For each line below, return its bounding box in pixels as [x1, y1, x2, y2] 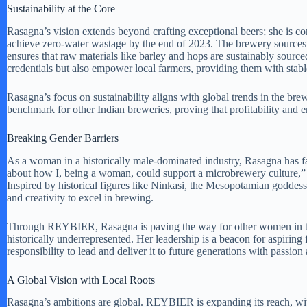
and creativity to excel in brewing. [7, 191, 153, 204]
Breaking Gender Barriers [7, 132, 119, 144]
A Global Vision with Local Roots [7, 273, 155, 286]
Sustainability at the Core [7, 2, 115, 14]
